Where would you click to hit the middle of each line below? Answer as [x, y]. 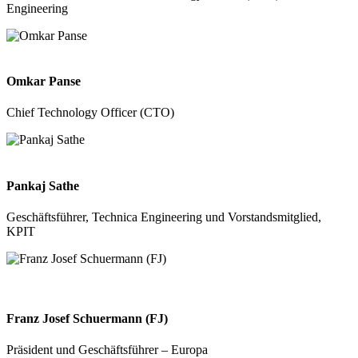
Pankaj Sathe [43, 185]
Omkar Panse [44, 82]
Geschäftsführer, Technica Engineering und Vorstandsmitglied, [164, 217]
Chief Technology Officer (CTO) [90, 113]
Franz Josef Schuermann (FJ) [87, 319]
